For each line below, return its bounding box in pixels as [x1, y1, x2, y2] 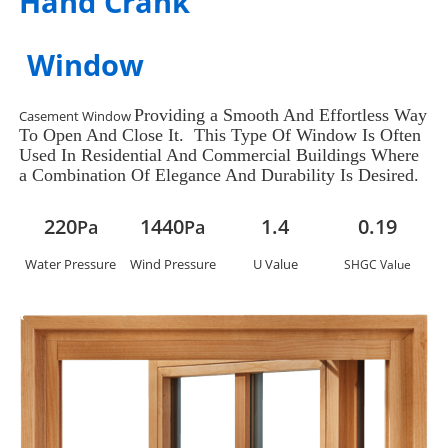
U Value [252, 254, 298, 273]
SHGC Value [343, 255, 411, 273]
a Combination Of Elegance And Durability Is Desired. [19, 165, 420, 186]
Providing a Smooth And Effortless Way [134, 105, 428, 126]
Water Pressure [25, 254, 117, 273]
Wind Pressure [129, 254, 216, 273]
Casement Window [19, 107, 135, 126]
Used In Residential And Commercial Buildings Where [19, 145, 420, 166]
